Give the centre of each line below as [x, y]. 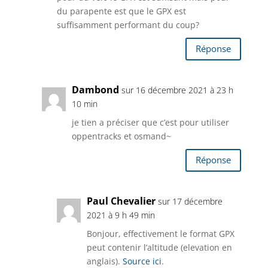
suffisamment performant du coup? [128, 25]
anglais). [104, 261]
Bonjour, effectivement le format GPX [160, 233]
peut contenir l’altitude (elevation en [159, 247]
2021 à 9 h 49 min [121, 215]
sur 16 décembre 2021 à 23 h [177, 90]
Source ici [142, 261]
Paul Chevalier [121, 201]
